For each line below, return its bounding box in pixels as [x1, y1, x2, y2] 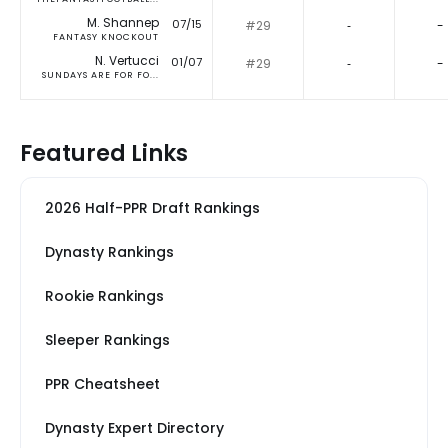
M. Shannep [87, 14, 159, 32]
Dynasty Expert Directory [45, 418, 224, 439]
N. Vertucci [95, 52, 159, 70]
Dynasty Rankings [45, 242, 174, 263]
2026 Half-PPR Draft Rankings [45, 198, 260, 219]
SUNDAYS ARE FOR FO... [42, 69, 159, 82]
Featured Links [20, 138, 188, 170]
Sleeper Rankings [45, 330, 170, 351]
